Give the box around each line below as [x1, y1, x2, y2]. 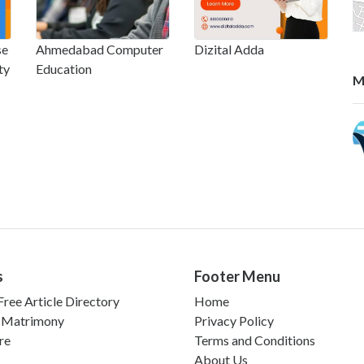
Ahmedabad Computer [36, 41, 163, 57]
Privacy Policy [194, 312, 274, 328]
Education [36, 60, 92, 76]
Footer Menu [194, 266, 280, 285]
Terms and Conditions [194, 331, 315, 348]
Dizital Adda [194, 41, 264, 57]
